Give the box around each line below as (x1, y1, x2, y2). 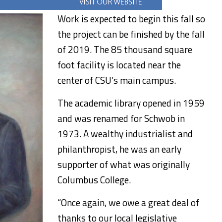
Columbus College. (57, 172, 131, 187)
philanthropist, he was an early (57, 142, 181, 156)
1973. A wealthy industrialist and (57, 126, 193, 141)
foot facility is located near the (57, 57, 181, 72)
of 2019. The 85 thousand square (57, 42, 192, 56)
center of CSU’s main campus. (57, 73, 176, 87)
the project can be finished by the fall (57, 27, 205, 41)
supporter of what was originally (57, 157, 190, 171)
